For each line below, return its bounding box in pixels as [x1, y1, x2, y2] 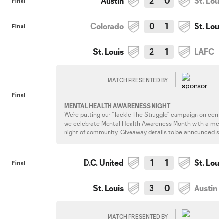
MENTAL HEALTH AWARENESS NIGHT [64, 102, 171, 109]
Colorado [90, 22, 124, 31]
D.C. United [84, 158, 124, 167]
